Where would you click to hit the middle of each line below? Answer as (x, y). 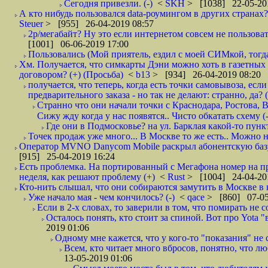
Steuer (32, 24)
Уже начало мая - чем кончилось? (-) (101, 197)
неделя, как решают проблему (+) (87, 177)
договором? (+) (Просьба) (71, 74)
